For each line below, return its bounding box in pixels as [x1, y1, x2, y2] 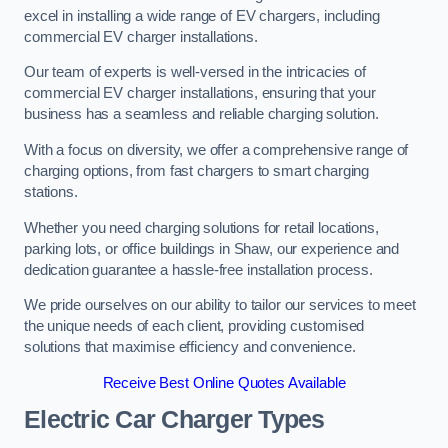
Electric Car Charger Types [24, 406, 325, 434]
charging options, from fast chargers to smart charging [24, 162, 370, 179]
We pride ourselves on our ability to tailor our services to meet [24, 297, 416, 314]
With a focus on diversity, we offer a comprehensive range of [24, 141, 409, 158]
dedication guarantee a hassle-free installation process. [24, 261, 373, 278]
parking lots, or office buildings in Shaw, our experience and [24, 240, 400, 257]
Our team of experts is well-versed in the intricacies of [24, 64, 366, 81]
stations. [24, 183, 78, 200]
